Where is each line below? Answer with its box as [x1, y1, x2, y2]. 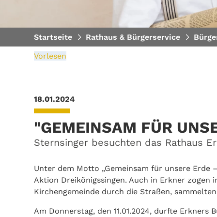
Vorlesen [34, 51, 66, 61]
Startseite [34, 32, 72, 42]
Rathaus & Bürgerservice [86, 32, 180, 42]
